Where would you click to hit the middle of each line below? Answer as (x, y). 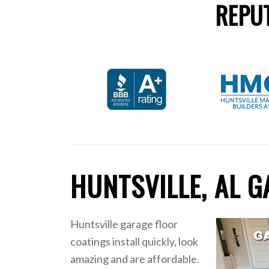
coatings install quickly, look (134, 242)
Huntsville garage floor (124, 224)
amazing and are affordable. (135, 259)
